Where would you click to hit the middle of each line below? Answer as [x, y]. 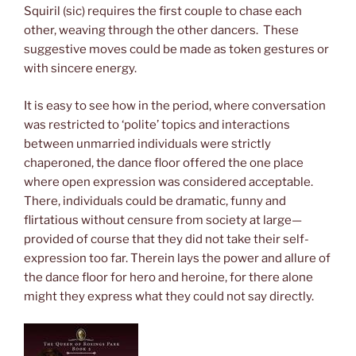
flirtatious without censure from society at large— [163, 220]
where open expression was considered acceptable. [168, 182]
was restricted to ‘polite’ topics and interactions [157, 124]
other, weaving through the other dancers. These [161, 31]
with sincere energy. [80, 69]
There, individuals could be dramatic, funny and [155, 201]
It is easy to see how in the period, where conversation [175, 105]
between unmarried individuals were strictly [147, 143]
